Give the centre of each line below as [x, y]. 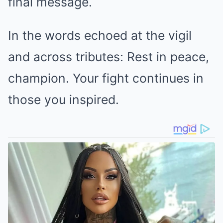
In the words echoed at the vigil [100, 36]
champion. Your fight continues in [106, 78]
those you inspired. [63, 100]
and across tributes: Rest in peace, [109, 57]
